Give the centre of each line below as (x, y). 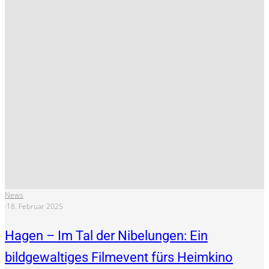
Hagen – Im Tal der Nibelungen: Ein (106, 236)
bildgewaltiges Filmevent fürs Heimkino (119, 258)
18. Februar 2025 (35, 207)
